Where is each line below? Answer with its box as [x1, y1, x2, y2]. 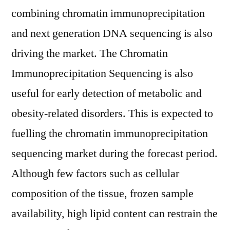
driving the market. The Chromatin [11, 46, 168, 61]
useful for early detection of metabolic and [11, 86, 202, 101]
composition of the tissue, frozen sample [11, 186, 194, 201]
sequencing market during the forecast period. [11, 146, 218, 161]
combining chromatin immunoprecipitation [11, 6, 205, 21]
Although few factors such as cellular [11, 166, 179, 181]
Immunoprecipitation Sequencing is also [11, 66, 193, 81]
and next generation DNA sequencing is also [11, 26, 213, 41]
